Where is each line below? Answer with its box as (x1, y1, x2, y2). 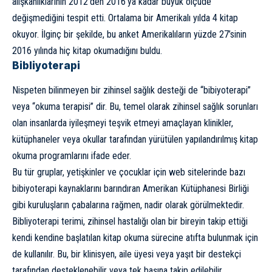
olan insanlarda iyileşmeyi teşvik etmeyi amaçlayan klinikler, (12, 117, 233, 129)
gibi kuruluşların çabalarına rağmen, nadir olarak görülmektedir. (12, 199, 244, 211)
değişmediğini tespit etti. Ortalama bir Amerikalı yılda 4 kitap (12, 12, 238, 24)
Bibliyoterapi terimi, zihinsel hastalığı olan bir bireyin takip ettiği (12, 216, 248, 228)
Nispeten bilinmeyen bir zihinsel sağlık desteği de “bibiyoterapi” (12, 84, 251, 97)
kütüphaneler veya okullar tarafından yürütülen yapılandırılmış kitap (12, 134, 258, 146)
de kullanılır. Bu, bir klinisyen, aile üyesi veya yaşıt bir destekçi (12, 248, 241, 260)
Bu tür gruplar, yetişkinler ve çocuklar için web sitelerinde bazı (12, 166, 245, 178)
